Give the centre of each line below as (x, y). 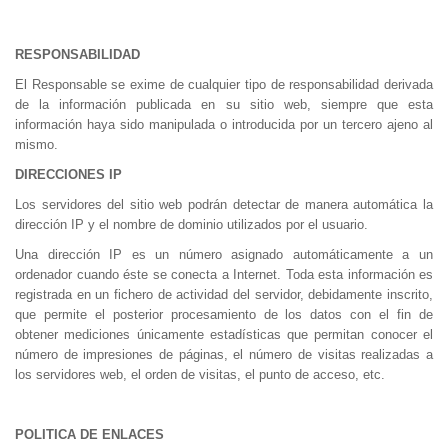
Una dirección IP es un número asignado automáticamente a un (224, 254)
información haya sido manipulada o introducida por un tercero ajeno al (224, 124)
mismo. (36, 144)
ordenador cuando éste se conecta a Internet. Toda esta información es (224, 274)
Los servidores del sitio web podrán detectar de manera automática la (224, 204)
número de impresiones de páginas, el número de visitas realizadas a (224, 354)
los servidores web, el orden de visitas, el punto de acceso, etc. (200, 374)
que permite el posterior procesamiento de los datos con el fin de (224, 314)
